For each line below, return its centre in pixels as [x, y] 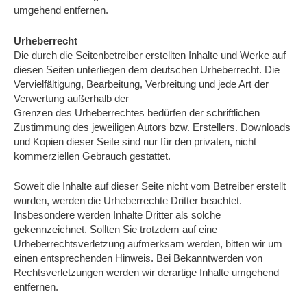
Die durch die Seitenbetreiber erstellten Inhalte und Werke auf [150, 55]
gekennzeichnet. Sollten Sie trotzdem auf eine [115, 230]
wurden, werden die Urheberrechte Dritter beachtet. [128, 201]
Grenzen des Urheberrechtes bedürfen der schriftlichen [137, 113]
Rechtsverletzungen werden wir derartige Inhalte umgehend [146, 273]
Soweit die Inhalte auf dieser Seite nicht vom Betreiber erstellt [150, 186]
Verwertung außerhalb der [71, 98]
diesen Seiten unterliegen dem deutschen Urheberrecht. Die [147, 70]
